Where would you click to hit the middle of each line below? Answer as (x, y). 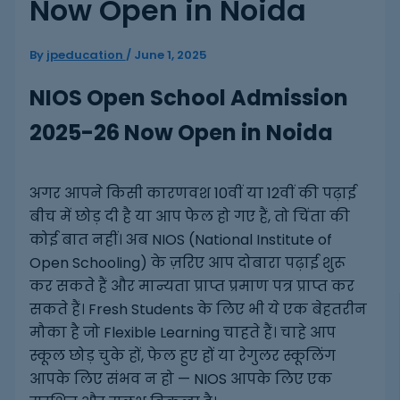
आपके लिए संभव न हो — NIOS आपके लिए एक (180, 379)
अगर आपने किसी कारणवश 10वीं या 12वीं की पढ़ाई (192, 194)
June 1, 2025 (170, 54)
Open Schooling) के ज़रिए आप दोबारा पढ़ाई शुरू (187, 263)
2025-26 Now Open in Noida (181, 133)
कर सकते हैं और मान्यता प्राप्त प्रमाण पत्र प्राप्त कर (192, 287)
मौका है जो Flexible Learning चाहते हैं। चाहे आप (182, 333)
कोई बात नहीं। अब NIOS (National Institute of (180, 240)
